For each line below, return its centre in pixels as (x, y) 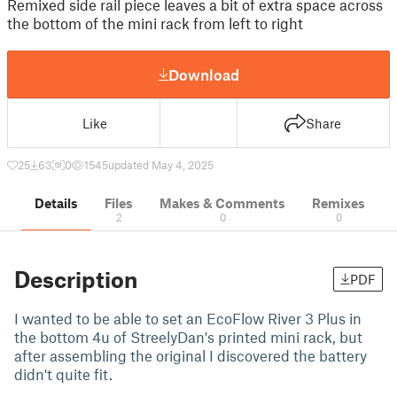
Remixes (339, 203)
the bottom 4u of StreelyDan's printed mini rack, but (188, 337)
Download (204, 74)
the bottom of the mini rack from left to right (155, 23)
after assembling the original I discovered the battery (191, 355)
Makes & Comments (222, 203)
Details (56, 203)
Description (76, 279)
